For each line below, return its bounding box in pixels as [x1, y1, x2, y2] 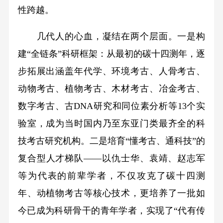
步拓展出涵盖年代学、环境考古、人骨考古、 [17, 66, 206, 76]
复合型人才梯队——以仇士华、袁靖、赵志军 [17, 153, 206, 163]
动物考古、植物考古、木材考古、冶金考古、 [17, 83, 206, 94]
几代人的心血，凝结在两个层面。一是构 [17, 31, 206, 41]
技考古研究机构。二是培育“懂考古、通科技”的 [17, 135, 206, 146]
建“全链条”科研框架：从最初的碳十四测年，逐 [17, 48, 206, 59]
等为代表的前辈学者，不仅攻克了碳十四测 [17, 170, 206, 181]
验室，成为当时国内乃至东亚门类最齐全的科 [17, 118, 206, 128]
